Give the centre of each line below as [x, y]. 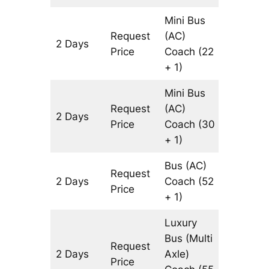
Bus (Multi [189, 239]
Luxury [181, 223]
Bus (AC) [186, 166]
